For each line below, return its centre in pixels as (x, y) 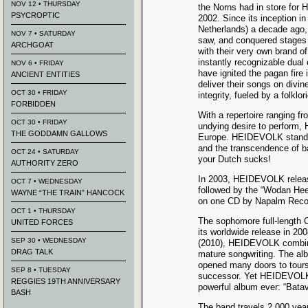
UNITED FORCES (42, 222)
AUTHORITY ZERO (45, 163)
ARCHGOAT (32, 45)
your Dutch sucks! (234, 159)
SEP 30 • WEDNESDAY (49, 240)
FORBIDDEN (33, 104)
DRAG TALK (32, 252)
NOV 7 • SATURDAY (43, 33)
